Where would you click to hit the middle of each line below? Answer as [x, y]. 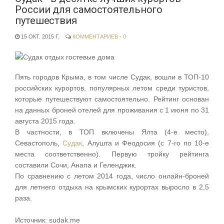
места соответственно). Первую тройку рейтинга [112, 154]
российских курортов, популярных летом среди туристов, [112, 88]
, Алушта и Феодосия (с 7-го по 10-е [145, 143]
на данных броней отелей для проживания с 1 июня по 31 [112, 110]
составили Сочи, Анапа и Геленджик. [76, 165]
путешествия [46, 21]
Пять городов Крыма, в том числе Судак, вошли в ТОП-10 [112, 77]
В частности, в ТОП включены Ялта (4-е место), [112, 132]
